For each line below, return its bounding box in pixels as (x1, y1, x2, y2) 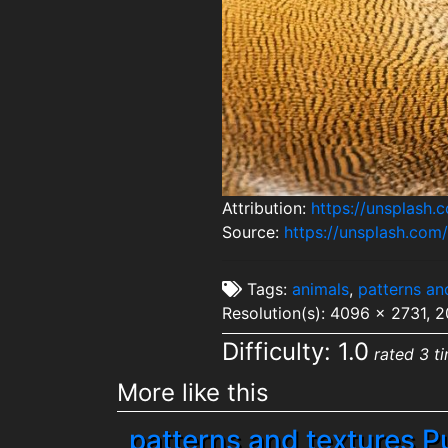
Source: (222, 222, 285, 242)
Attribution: (222, 198, 312, 218)
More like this (117, 377, 269, 407)
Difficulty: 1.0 (222, 337, 370, 366)
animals (292, 279, 350, 299)
